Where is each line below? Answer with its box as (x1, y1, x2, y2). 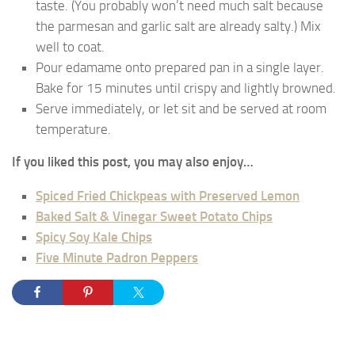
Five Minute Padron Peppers (36, 250, 198, 266)
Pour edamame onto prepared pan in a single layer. (36, 59, 324, 76)
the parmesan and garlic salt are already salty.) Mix (36, 18, 321, 35)
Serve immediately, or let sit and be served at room (36, 101, 326, 117)
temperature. (36, 121, 111, 138)
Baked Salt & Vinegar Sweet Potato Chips (36, 208, 273, 225)
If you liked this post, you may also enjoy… (12, 154, 254, 170)
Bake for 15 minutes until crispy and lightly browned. (36, 80, 336, 97)
